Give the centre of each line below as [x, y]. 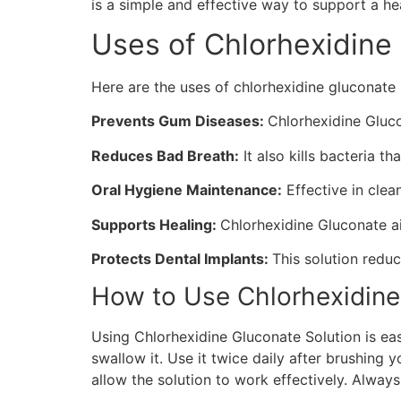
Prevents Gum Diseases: [179, 121]
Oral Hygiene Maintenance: [187, 190]
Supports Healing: [156, 224]
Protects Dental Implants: [182, 259]
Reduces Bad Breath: [165, 155]
